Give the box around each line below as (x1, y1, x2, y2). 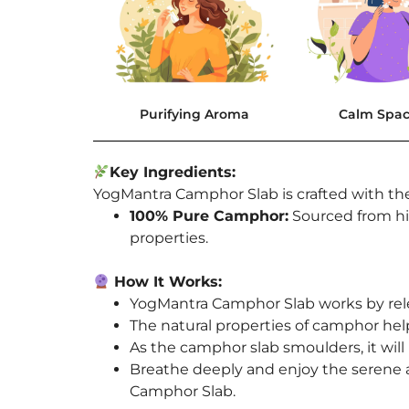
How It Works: (110, 272, 223, 290)
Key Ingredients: (110, 163, 236, 181)
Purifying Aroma (139, 105, 249, 122)
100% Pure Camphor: (130, 206, 288, 225)
